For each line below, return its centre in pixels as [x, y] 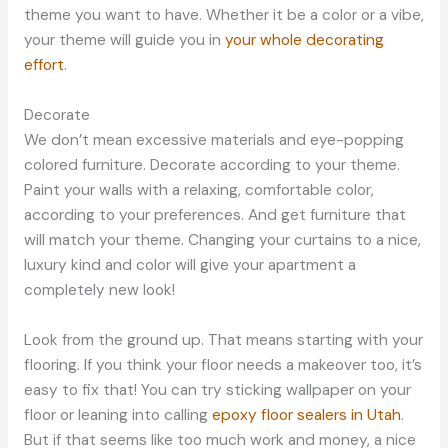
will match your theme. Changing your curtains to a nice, [222, 239]
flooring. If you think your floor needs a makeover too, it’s [222, 364]
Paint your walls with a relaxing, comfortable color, [198, 189]
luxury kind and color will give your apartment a [189, 264]
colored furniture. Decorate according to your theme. [211, 164]
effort [43, 65]
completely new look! [99, 289]
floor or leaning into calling [117, 414]
